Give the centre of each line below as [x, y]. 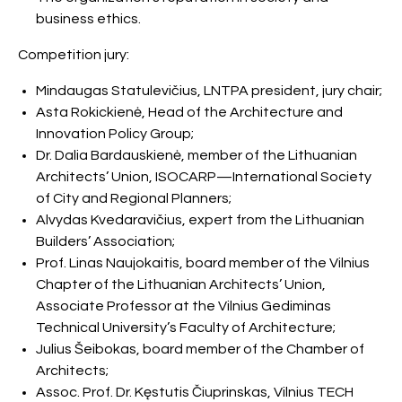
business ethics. [88, 19]
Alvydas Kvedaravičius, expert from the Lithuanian [200, 220]
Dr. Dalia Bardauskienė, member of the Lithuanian [197, 155]
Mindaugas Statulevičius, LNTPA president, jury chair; [209, 91]
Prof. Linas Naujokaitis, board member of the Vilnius [203, 263]
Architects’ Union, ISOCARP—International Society [204, 177]
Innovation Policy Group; [115, 134]
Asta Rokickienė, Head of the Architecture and [189, 112]
